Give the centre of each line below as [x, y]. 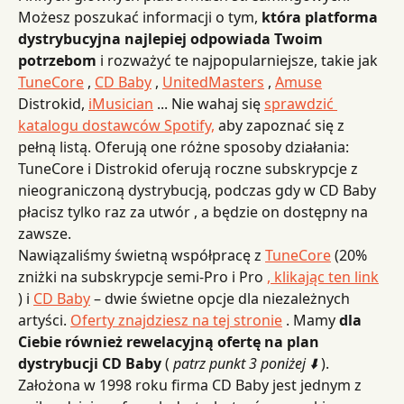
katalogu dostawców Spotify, [116, 125]
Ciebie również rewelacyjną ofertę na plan [170, 342]
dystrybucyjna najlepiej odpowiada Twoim [172, 39]
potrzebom [57, 60]
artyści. [44, 320]
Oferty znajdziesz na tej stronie [176, 320]
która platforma [321, 17]
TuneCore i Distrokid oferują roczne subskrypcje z [190, 169]
